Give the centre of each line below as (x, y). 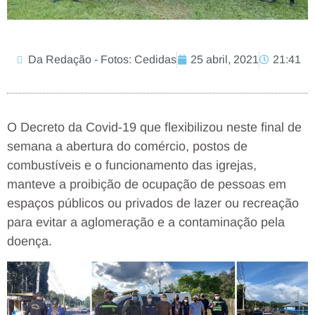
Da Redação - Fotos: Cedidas (102, 60)
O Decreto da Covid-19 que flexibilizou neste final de (154, 128)
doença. (30, 242)
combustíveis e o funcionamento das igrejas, (132, 166)
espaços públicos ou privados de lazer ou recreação (153, 204)
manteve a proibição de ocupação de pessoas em (147, 185)
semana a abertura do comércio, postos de (127, 147)
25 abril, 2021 (224, 60)
